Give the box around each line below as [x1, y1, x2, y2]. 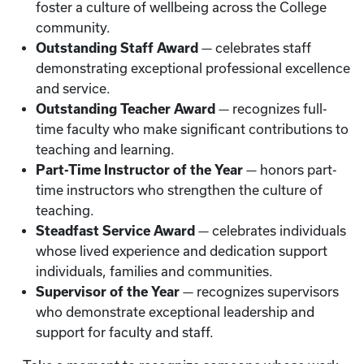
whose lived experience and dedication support [36, 244, 327, 258]
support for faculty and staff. [36, 325, 214, 340]
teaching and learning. [36, 142, 175, 157]
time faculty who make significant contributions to [36, 122, 349, 136]
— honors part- [243, 162, 337, 177]
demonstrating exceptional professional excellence [36, 61, 350, 76]
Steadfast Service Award [36, 223, 195, 238]
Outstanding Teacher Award [36, 102, 215, 116]
